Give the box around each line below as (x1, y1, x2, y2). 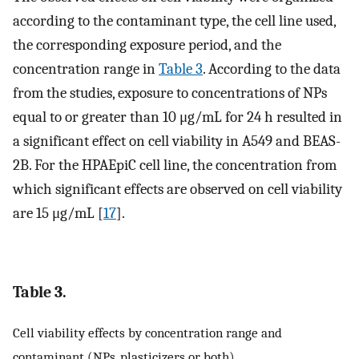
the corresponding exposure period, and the (13, 36, 281, 54)
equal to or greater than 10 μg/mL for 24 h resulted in (13, 108, 342, 127)
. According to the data (203, 60, 341, 79)
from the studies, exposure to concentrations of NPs (13, 84, 327, 103)
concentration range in (13, 60, 159, 79)
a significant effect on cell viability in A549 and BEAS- (13, 132, 341, 151)
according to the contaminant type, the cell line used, (13, 12, 336, 30)
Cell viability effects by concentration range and (13, 324, 282, 341)
